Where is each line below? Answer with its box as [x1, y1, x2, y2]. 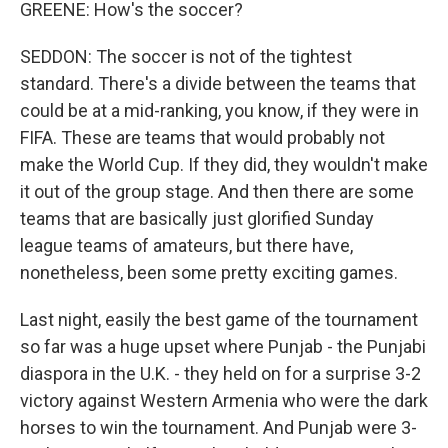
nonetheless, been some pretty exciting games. [20, 262, 398, 283]
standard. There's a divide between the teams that [20, 73, 416, 94]
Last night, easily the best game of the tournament [20, 309, 418, 330]
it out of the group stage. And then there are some [20, 181, 414, 202]
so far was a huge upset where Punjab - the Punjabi [20, 336, 426, 357]
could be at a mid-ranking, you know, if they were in [20, 100, 419, 121]
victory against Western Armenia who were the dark [20, 390, 428, 411]
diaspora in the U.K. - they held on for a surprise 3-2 [20, 363, 421, 384]
